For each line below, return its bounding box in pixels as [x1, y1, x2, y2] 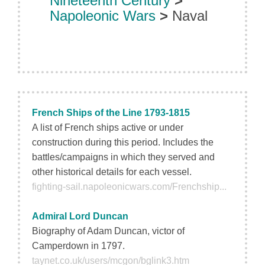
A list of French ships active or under [32, 122, 183, 132]
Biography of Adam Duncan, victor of [32, 226, 185, 236]
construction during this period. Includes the [32, 137, 214, 147]
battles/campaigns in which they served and [32, 152, 215, 162]
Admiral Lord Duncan [32, 211, 128, 221]
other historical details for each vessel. [32, 167, 192, 177]
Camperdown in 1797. [32, 241, 125, 251]
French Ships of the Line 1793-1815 [32, 108, 190, 118]
